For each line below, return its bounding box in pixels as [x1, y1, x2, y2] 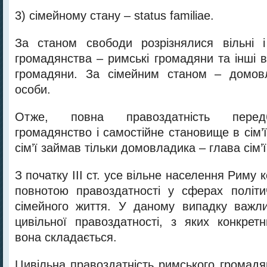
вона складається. [15, 231, 117, 244]
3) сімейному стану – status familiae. [15, 9, 214, 22]
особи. [15, 83, 51, 96]
